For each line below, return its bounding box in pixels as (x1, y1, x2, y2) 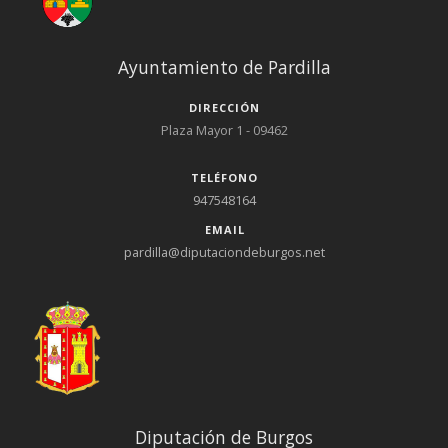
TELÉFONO (191, 170, 258, 186)
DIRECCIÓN (189, 100, 260, 116)
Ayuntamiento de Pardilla (117, 54, 331, 79)
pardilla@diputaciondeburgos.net (123, 243, 325, 262)
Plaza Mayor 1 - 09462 (160, 121, 288, 140)
